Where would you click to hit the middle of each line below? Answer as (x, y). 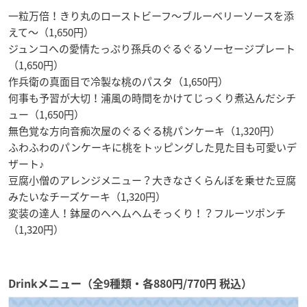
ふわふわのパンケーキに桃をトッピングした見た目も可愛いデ (152, 147)
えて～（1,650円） (51, 32)
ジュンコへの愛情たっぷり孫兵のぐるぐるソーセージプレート (152, 48)
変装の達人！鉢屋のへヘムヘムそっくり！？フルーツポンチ (147, 213)
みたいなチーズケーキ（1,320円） (87, 196)
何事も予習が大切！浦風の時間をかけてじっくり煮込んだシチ (152, 98)
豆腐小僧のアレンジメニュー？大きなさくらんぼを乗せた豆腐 (152, 180)
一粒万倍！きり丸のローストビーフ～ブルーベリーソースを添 (151, 15)
